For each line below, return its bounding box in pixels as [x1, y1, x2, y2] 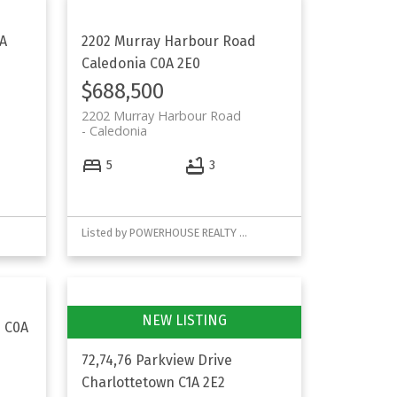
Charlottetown [82, 373, 175, 391]
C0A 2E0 [150, 54, 201, 72]
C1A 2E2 [178, 373, 226, 391]
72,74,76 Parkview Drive [82, 351, 233, 369]
